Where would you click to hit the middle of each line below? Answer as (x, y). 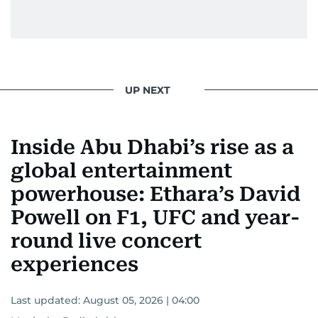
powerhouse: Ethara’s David (155, 194)
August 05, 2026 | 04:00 (141, 300)
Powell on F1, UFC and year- (155, 218)
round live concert (106, 241)
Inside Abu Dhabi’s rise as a (152, 147)
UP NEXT (148, 90)
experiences (75, 264)
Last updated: (47, 300)
